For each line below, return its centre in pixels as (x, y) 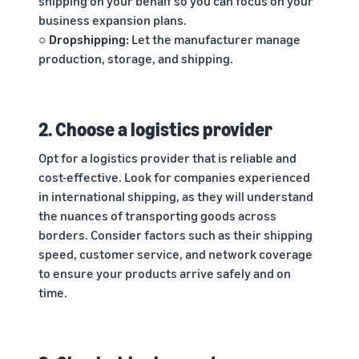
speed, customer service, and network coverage (175, 254)
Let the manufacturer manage (215, 40)
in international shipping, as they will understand (176, 197)
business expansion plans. (113, 20)
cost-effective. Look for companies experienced (174, 177)
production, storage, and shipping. (136, 59)
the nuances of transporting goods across (157, 216)
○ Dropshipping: (84, 40)
